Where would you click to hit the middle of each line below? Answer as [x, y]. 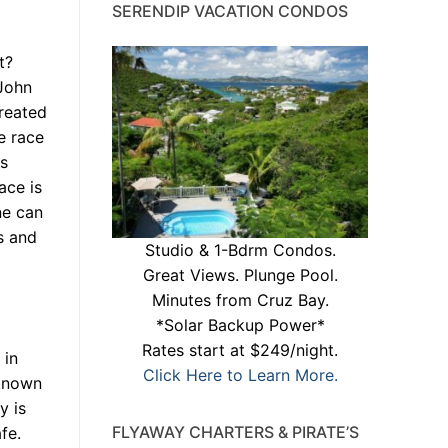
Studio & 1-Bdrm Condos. [240, 250]
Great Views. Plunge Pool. [240, 275]
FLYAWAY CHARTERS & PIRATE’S [235, 432]
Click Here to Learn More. [240, 375]
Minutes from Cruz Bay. [240, 300]
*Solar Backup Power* [240, 325]
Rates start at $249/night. [240, 350]
